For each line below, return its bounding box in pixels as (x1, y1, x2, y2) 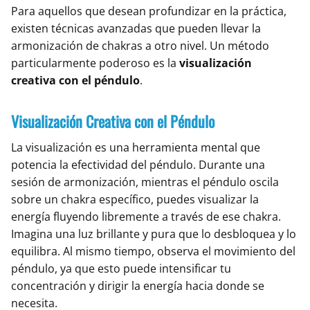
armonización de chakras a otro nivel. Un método (11, 38, 269, 54)
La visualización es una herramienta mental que (11, 140, 260, 156)
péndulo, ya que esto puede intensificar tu (11, 261, 231, 277)
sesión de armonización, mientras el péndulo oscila (11, 174, 279, 190)
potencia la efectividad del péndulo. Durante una (11, 157, 265, 173)
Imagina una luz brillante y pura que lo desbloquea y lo (11, 226, 296, 242)
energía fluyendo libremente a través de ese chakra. (11, 209, 281, 225)
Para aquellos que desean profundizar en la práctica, (11, 3, 286, 19)
